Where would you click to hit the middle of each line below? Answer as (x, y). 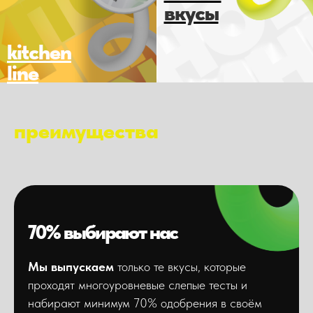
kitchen (39, 51)
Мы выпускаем (71, 266)
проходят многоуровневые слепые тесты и (138, 284)
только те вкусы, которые (180, 266)
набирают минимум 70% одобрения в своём (145, 303)
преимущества (86, 130)
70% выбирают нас (103, 232)
